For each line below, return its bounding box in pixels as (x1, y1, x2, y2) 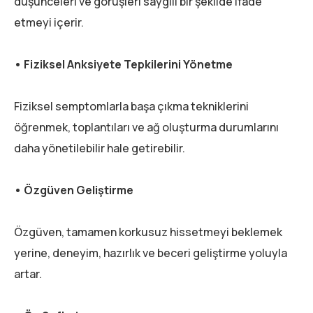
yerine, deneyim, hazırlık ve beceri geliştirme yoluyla (14, 245, 287, 261)
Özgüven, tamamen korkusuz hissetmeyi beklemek (14, 224, 282, 240)
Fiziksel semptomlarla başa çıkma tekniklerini (14, 99, 249, 115)
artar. (14, 266, 42, 282)
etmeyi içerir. (14, 15, 84, 31)
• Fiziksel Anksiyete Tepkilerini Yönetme (14, 57, 233, 73)
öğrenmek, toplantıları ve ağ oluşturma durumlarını (14, 119, 279, 136)
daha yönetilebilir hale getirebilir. (14, 140, 185, 156)
